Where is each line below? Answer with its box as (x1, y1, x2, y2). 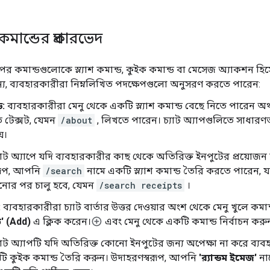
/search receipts (99, 179, 182, 191)
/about (60, 114, 92, 126)
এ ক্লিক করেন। (31, 215, 91, 227)
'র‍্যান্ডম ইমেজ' (199, 251, 257, 263)
